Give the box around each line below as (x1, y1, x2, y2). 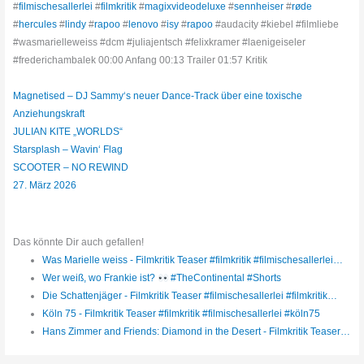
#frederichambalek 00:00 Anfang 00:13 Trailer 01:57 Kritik (13, 54, 268, 67)
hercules (19, 19, 58, 31)
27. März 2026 (13, 180, 77, 192)
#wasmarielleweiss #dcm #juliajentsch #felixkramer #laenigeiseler (13, 37, 306, 49)
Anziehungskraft (13, 108, 88, 120)
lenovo (128, 19, 159, 31)
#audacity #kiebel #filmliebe (213, 19, 340, 31)
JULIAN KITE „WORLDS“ (13, 126, 123, 138)
